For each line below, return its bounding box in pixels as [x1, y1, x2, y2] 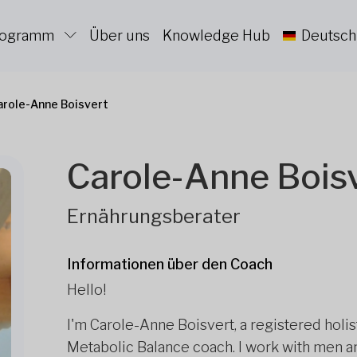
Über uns [89, 27, 150, 44]
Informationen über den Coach [67, 256, 273, 273]
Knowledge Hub [163, 27, 270, 44]
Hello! [67, 281, 106, 298]
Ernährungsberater [67, 205, 241, 228]
